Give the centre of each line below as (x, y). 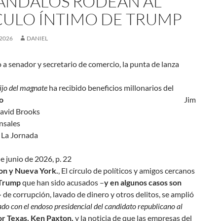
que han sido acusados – (62, 182)
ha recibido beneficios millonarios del (110, 88)
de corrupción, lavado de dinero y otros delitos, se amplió (98, 194)
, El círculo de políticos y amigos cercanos (127, 170)
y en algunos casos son (143, 182)
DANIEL (37, 38)
